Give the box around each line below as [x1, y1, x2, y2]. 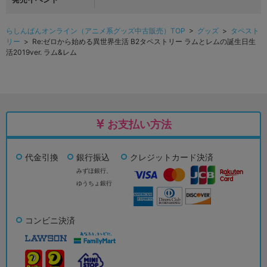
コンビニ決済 [25, 215, 75, 226]
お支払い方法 [107, 118, 172, 131]
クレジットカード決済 [130, 152, 213, 163]
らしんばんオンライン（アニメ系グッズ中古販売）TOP [6, 26, 185, 36]
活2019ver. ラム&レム [6, 48, 77, 57]
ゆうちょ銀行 [76, 179, 112, 187]
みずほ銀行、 [76, 167, 112, 175]
